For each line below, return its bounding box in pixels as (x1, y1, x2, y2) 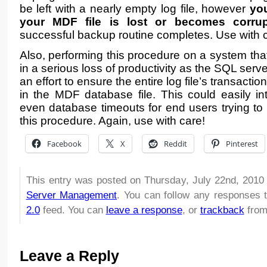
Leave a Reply (19, 247, 119, 264)
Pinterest (225, 138, 258, 149)
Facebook (46, 138, 82, 149)
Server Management (26, 189, 117, 201)
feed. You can (39, 204, 106, 216)
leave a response (105, 204, 182, 216)
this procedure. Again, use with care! (19, 114, 205, 127)
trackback (200, 204, 244, 216)
